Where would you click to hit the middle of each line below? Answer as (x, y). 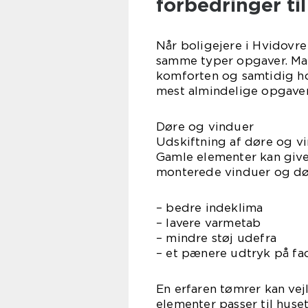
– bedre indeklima (210, 208)
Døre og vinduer (205, 126)
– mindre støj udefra (216, 238)
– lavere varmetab (209, 223)
